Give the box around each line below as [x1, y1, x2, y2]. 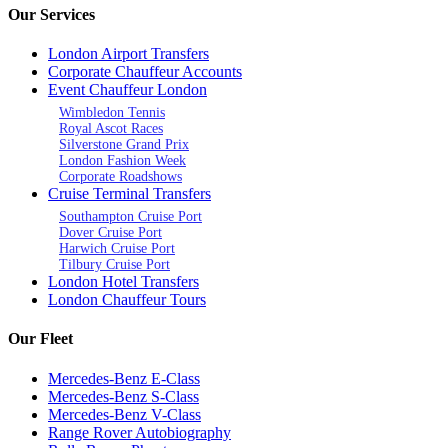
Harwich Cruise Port [59, 241, 175, 257]
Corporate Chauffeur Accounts [48, 63, 242, 81]
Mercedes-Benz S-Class [48, 387, 199, 405]
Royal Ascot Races [59, 121, 163, 137]
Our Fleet [8, 330, 73, 348]
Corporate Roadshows [59, 169, 182, 185]
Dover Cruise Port [59, 225, 162, 241]
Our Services [8, 5, 95, 23]
